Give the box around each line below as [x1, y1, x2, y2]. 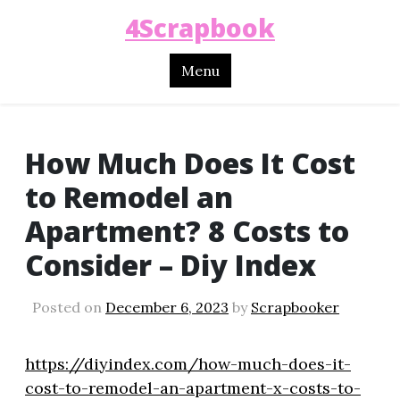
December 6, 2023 [105, 297, 229, 316]
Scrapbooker [251, 297, 339, 316]
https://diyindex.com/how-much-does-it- [25, 353, 351, 374]
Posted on [32, 297, 105, 316]
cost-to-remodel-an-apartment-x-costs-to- [25, 377, 361, 398]
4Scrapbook [125, 11, 275, 45]
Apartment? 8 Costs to [25, 211, 349, 250]
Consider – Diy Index [25, 245, 316, 284]
